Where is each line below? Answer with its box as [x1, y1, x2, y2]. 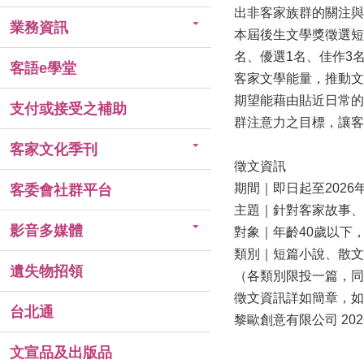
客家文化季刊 [10, 141, 97, 158]
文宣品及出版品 [10, 344, 112, 361]
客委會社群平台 [10, 182, 112, 198]
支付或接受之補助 [10, 101, 127, 117]
